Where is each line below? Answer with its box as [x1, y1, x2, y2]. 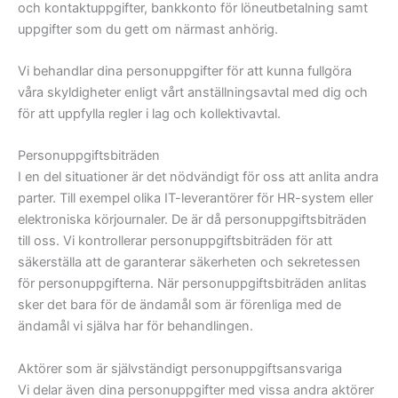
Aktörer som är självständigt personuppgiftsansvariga [18, 360, 342, 377]
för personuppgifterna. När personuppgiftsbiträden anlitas [18, 275, 367, 292]
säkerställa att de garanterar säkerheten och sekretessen [18, 254, 361, 271]
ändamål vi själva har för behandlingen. [18, 318, 253, 335]
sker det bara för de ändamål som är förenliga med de [18, 297, 341, 314]
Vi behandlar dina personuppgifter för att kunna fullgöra [18, 63, 352, 80]
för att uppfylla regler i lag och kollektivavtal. [18, 106, 281, 123]
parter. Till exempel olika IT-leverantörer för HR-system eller [18, 190, 373, 207]
